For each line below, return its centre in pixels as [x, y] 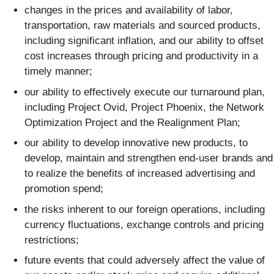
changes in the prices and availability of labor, [129, 10]
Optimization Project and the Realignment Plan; [132, 122]
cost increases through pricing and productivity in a [141, 56]
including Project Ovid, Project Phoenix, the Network [144, 107]
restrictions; [52, 240]
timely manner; [58, 72]
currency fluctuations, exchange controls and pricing [144, 224]
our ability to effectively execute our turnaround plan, [145, 92]
